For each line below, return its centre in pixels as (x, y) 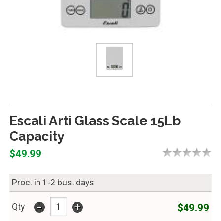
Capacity (37, 136)
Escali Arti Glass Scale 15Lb (95, 120)
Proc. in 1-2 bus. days (53, 182)
